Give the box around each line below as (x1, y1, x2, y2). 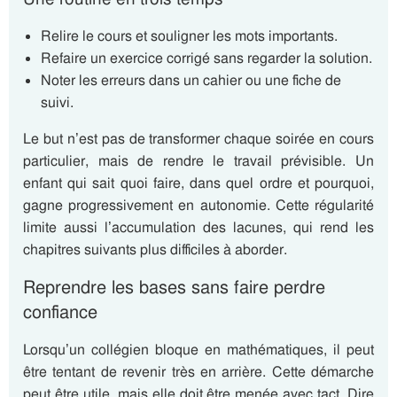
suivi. (41, 93, 74, 112)
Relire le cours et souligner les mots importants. (41, 27, 338, 45)
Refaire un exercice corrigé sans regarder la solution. (41, 49, 372, 67)
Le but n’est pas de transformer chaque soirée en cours (23, 129, 374, 148)
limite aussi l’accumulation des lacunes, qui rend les (23, 218, 374, 237)
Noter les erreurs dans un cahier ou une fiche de (41, 71, 341, 90)
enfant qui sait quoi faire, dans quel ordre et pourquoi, (23, 174, 374, 192)
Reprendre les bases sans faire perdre (23, 276, 325, 299)
